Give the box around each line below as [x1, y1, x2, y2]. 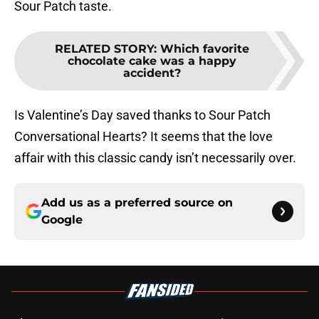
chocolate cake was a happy [67, 54, 236, 68]
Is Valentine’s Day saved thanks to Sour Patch [14, 108, 271, 123]
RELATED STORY [54, 42, 154, 56]
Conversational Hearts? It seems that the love [14, 129, 273, 145]
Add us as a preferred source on [41, 196, 233, 210]
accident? [122, 66, 181, 80]
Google [41, 213, 83, 227]
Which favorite [159, 42, 249, 56]
